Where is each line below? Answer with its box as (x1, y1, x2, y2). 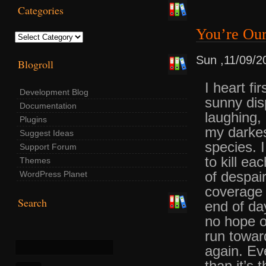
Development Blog (20, 87, 88, 97)
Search (18, 195, 47, 210)
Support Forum (20, 141, 77, 151)
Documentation (20, 100, 77, 110)
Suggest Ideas (20, 128, 74, 138)
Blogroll (18, 56, 53, 71)
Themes (20, 155, 50, 165)
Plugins (20, 114, 47, 124)
